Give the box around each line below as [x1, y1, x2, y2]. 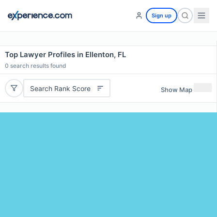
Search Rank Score [30, 84, 91, 93]
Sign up [152, 12, 171, 19]
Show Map [161, 85, 192, 93]
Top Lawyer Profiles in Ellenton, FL [5, 50, 126, 59]
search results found [9, 62, 66, 69]
